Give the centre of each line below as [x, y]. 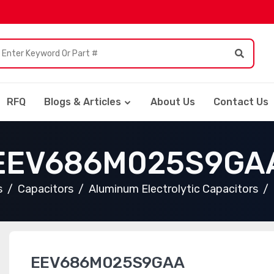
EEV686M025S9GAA [107, 263]
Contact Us [241, 102]
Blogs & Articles [83, 102]
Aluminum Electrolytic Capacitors [173, 189]
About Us [173, 102]
